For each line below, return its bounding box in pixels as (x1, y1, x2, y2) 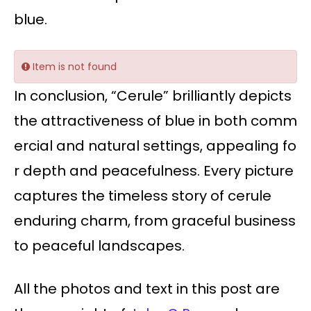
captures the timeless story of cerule (14, 186, 271, 206)
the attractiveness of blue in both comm (14, 111, 297, 131)
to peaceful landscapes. (14, 236, 185, 256)
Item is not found (30, 60, 117, 74)
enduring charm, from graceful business (14, 211, 296, 231)
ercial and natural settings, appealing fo (14, 136, 296, 156)
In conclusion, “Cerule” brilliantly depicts (14, 86, 295, 106)
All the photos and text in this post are (14, 279, 280, 299)
